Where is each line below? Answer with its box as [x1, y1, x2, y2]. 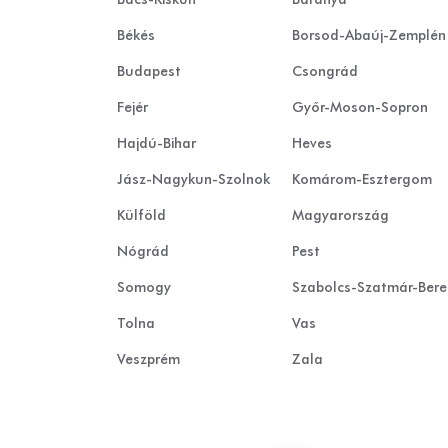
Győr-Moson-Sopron [292, 100, 428, 115]
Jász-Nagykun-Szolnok [117, 172, 270, 187]
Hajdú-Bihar [117, 136, 196, 151]
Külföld [117, 208, 166, 223]
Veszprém [117, 352, 180, 367]
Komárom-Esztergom [292, 172, 432, 187]
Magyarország [292, 208, 389, 223]
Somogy [117, 280, 171, 295]
